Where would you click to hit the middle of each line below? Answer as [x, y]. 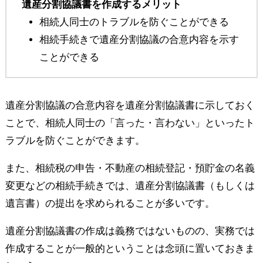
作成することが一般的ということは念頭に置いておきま [130, 248]
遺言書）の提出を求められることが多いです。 [110, 203]
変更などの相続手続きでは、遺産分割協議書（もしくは [130, 186]
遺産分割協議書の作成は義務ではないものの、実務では [130, 231]
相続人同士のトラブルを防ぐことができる [134, 22]
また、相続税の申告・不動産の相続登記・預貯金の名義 [130, 168]
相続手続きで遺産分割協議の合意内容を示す [139, 39]
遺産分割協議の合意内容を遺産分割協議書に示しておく [130, 105]
